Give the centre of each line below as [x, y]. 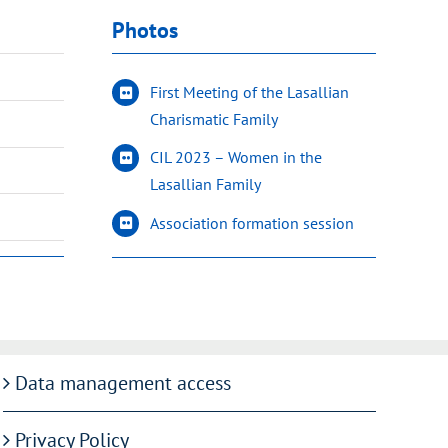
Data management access [122, 382]
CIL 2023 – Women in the [236, 157]
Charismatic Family [214, 119]
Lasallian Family [206, 184]
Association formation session [252, 222]
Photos [144, 30]
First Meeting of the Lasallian [250, 92]
